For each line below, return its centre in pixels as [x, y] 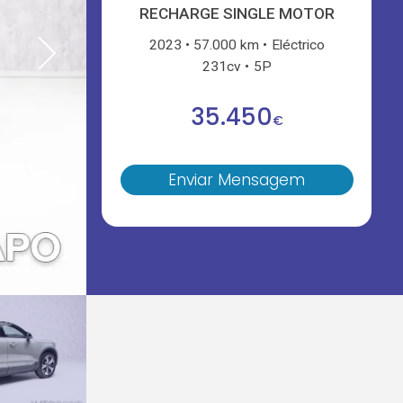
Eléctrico [298, 45]
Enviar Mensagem [237, 180]
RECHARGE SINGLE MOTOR [237, 14]
